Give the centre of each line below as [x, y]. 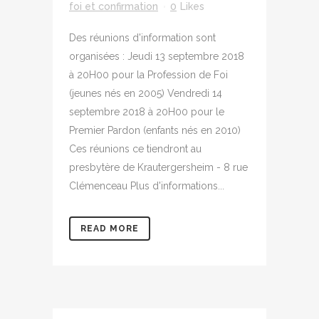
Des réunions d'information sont [142, 38]
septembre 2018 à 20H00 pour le [147, 112]
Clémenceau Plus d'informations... [147, 186]
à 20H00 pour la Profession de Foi [148, 75]
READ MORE [110, 229]
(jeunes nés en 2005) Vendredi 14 [146, 93]
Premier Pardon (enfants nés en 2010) [155, 130]
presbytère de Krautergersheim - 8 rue [158, 167]
